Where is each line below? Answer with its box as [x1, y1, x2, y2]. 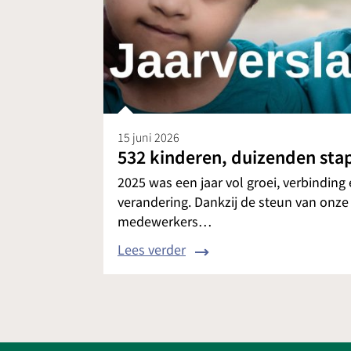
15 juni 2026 [118, 129, 179, 146]
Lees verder [118, 241, 186, 259]
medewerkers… [118, 212, 212, 231]
